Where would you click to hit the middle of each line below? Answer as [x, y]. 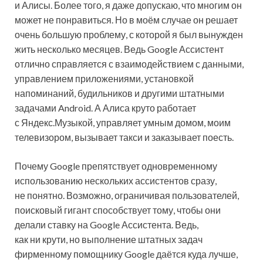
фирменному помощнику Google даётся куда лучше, [126, 254]
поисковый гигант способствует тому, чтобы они [118, 210]
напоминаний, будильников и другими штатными [119, 93]
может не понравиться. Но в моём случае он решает [126, 20]
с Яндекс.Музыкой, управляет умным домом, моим [123, 123]
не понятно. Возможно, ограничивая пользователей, [127, 195]
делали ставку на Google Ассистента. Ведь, [107, 225]
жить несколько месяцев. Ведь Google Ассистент [119, 49]
